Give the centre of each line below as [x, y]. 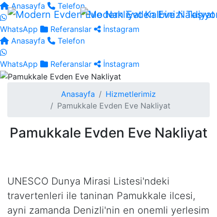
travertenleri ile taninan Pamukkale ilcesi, [101, 195]
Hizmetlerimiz [131, 94]
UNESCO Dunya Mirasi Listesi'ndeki [88, 181]
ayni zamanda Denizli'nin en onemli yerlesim [108, 210]
